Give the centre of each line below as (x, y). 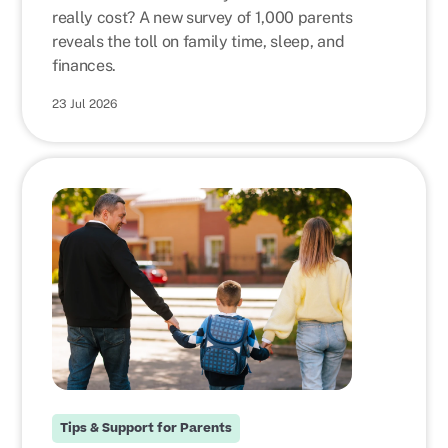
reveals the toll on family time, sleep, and (198, 41)
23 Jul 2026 (84, 104)
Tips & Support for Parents (146, 428)
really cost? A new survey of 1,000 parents (202, 17)
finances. (84, 65)
